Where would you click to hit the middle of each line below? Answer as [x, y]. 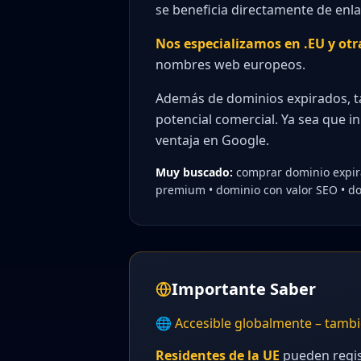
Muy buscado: [194, 172]
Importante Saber [244, 289]
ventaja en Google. [212, 140]
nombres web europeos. [230, 64]
